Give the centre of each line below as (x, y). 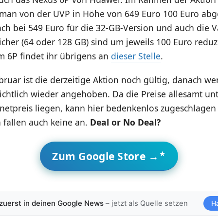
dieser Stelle (136, 56)
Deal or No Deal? (125, 122)
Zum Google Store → (106, 156)
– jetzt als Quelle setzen (145, 203)
